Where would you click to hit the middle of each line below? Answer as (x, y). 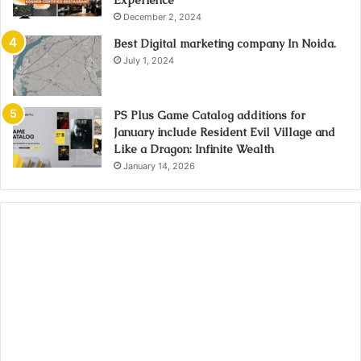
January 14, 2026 (159, 166)
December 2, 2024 (162, 17)
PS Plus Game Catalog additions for (210, 116)
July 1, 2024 (149, 61)
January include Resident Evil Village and (224, 133)
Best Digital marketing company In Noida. (225, 44)
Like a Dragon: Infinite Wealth (194, 149)
